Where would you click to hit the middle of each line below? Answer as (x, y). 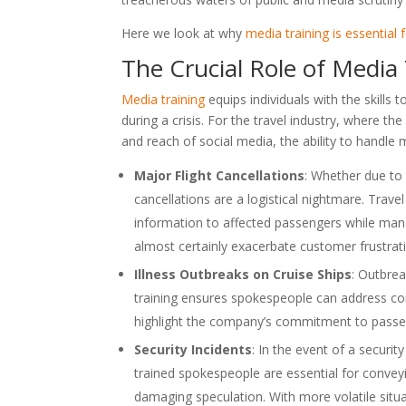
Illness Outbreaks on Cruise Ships (243, 274)
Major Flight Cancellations (220, 175)
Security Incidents (193, 349)
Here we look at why (184, 33)
